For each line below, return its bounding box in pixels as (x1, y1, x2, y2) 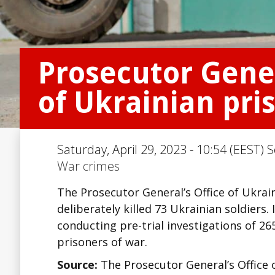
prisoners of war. (57, 234, 147, 249)
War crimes (57, 157, 120, 174)
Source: (57, 257, 101, 272)
